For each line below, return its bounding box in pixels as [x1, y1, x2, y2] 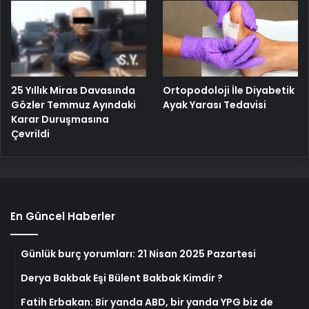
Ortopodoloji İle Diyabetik [163, 83, 295, 98]
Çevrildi [11, 127, 50, 141]
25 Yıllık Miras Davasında [11, 83, 135, 98]
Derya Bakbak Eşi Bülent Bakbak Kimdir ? [21, 271, 223, 286]
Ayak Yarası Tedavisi [163, 98, 267, 112]
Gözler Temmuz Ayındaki [11, 98, 136, 112]
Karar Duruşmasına [11, 112, 109, 127]
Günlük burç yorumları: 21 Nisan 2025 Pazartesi [21, 247, 256, 261]
